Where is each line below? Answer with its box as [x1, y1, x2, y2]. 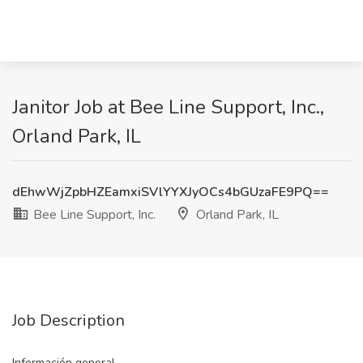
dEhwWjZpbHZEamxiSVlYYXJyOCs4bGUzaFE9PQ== [12, 183, 329, 201]
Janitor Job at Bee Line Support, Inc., [12, 94, 324, 120]
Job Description [12, 310, 125, 331]
